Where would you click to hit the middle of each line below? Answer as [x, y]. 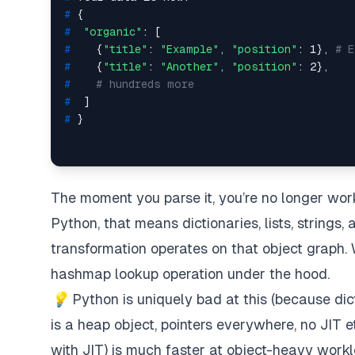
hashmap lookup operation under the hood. [190, 274]
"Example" [189, 49]
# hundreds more [145, 84]
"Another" [189, 67]
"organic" [113, 32]
